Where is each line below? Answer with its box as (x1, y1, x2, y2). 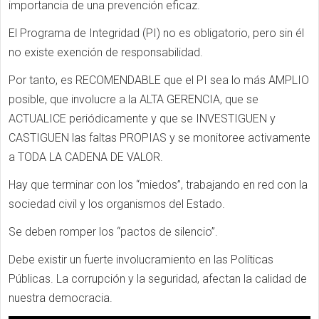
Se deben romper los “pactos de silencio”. (9, 225, 218, 239)
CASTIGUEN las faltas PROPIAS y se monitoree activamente (9, 131, 310, 145)
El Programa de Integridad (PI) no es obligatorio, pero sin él (9, 26, 304, 40)
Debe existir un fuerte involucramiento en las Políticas (9, 253, 273, 266)
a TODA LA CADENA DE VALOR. (9, 150, 163, 164)
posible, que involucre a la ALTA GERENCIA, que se (9, 93, 258, 106)
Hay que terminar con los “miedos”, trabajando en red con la (9, 178, 308, 192)
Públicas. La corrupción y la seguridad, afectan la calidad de (9, 272, 307, 286)
